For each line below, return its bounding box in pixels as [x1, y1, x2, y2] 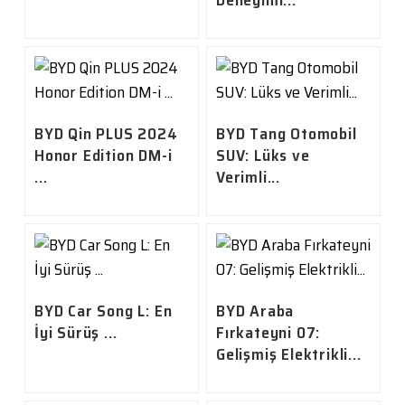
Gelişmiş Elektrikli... [215, 342, 362, 368]
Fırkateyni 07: [215, 320, 321, 346]
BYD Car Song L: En [33, 298, 173, 325]
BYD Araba [215, 298, 295, 325]
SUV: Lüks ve [215, 143, 310, 169]
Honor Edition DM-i [33, 143, 173, 169]
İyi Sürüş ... [33, 320, 118, 346]
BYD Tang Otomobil [215, 121, 357, 147]
